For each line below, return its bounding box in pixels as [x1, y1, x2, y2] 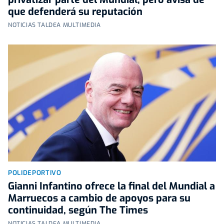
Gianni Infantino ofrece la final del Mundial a [8, 179, 215, 193]
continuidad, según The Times [8, 203, 148, 217]
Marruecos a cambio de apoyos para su [8, 191, 190, 205]
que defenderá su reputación [8, 4, 142, 18]
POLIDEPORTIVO [8, 168, 61, 177]
